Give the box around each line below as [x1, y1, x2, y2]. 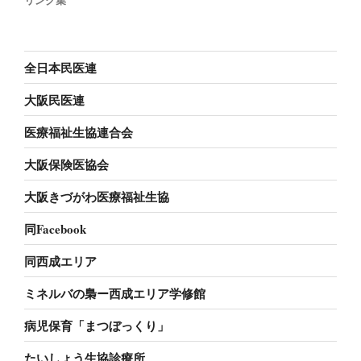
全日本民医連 [24, 58, 97, 77]
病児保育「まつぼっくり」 [24, 316, 169, 334]
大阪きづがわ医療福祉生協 [24, 187, 169, 205]
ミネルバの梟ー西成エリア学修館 [24, 284, 205, 302]
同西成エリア [24, 251, 97, 270]
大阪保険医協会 [24, 155, 109, 173]
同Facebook [24, 219, 86, 238]
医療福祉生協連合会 [24, 122, 133, 141]
